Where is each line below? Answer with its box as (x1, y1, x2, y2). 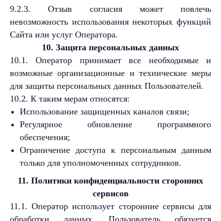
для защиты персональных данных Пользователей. (10, 81, 204, 91)
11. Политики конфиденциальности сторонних (18, 176, 203, 186)
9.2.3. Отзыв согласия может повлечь (10, 4, 211, 14)
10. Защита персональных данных (42, 42, 179, 53)
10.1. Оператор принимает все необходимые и (10, 55, 211, 66)
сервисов (92, 188, 129, 199)
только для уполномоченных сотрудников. (20, 158, 182, 168)
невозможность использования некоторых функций (10, 17, 211, 27)
